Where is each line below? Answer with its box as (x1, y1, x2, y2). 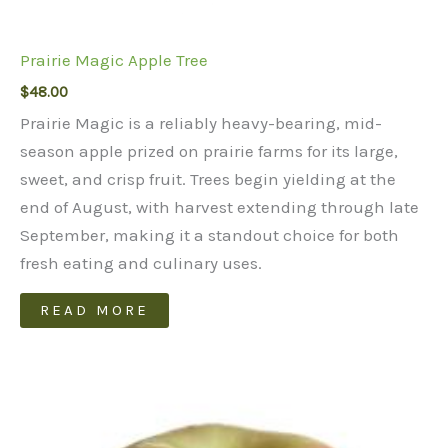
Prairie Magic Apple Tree (20, 50, 208, 71)
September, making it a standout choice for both (20, 225, 399, 246)
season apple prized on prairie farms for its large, (20, 141, 398, 162)
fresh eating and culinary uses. (20, 253, 262, 274)
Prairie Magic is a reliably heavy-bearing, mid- (20, 113, 382, 134)
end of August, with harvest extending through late (20, 197, 419, 218)
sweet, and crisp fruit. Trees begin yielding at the (20, 169, 396, 190)
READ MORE (40, 301, 149, 320)
